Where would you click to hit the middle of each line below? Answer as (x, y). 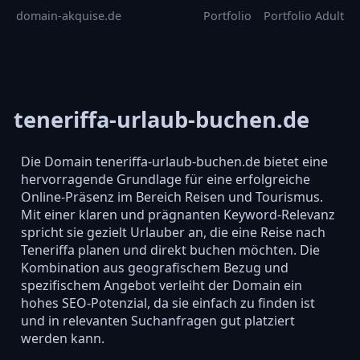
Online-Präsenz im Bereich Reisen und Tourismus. (172, 196)
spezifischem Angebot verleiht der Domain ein (161, 285)
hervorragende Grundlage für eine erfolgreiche (165, 179)
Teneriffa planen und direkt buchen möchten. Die (170, 250)
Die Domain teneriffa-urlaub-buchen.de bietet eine (174, 161)
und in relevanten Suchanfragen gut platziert (157, 320)
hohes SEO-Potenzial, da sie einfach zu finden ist (168, 303)
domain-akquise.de (69, 16)
